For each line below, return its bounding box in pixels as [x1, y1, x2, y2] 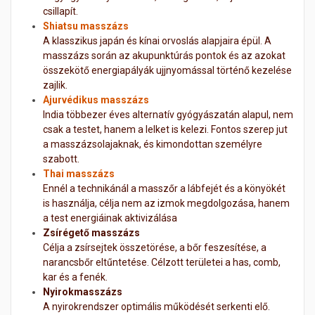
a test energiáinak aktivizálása [43, 212, 177, 224]
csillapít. [43, 6, 78, 18]
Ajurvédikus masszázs [43, 94, 149, 106]
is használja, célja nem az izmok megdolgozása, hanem [43, 198, 290, 210]
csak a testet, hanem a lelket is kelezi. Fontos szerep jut [43, 124, 288, 136]
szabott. [43, 153, 79, 165]
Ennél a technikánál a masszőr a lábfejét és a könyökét [43, 183, 285, 195]
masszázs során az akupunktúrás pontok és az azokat [43, 50, 285, 62]
